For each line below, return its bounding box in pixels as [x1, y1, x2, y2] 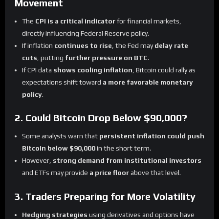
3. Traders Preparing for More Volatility [15, 190, 196, 202]
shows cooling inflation [53, 66, 132, 74]
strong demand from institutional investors [53, 156, 201, 165]
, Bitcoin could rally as [132, 66, 196, 74]
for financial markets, [115, 17, 181, 25]
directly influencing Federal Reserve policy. [22, 29, 149, 38]
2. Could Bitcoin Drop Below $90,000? [15, 112, 187, 124]
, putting [37, 54, 65, 62]
